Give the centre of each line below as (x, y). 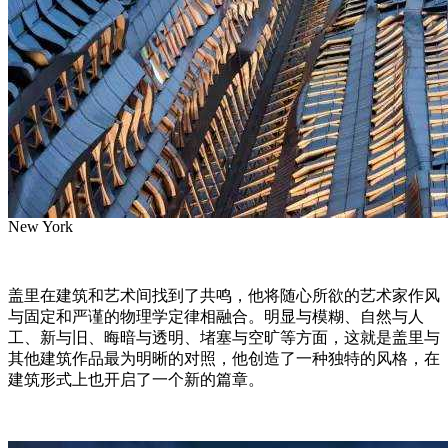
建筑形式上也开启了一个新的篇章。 (136, 380)
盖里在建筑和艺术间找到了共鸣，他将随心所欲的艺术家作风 (224, 296)
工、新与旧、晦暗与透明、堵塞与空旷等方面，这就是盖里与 (224, 338)
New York (40, 227)
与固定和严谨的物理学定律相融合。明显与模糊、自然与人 (216, 317)
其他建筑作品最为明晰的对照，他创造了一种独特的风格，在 (224, 359)
